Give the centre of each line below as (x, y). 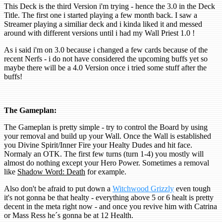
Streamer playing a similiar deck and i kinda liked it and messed (103, 24)
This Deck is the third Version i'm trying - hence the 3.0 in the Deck (110, 6)
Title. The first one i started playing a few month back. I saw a (101, 15)
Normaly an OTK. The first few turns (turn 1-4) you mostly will (104, 154)
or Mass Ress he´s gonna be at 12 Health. (70, 216)
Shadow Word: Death (51, 172)
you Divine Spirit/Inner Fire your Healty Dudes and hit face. (98, 145)
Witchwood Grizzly (143, 189)
